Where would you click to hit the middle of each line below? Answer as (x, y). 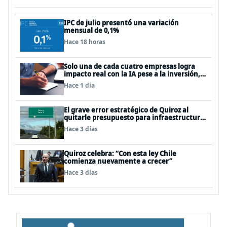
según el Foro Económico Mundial (119, 82)
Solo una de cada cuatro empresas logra (129, 66)
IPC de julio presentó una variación (121, 23)
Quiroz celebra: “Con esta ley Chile (120, 154)
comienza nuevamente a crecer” (118, 161)
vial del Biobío (87, 125)
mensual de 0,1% (91, 30)
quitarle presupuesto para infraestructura (134, 118)
